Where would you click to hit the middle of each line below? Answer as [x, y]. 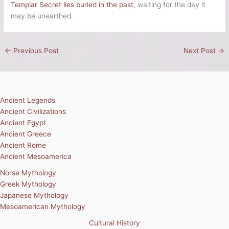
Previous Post [35, 50]
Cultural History [114, 223]
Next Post [200, 50]
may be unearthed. [42, 16]
